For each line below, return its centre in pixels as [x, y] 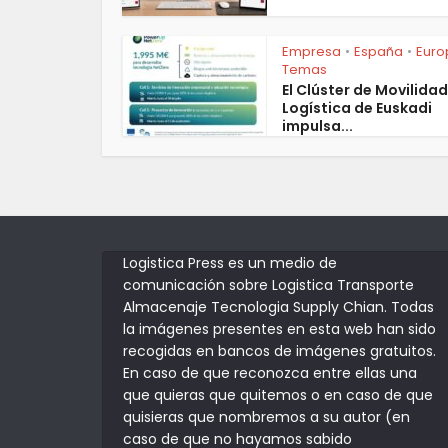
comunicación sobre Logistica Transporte [268, 285]
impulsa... [317, 126]
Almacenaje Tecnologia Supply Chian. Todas [278, 307]
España [378, 51]
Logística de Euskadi [357, 108]
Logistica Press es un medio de [230, 263]
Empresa [311, 51]
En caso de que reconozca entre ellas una [270, 373]
